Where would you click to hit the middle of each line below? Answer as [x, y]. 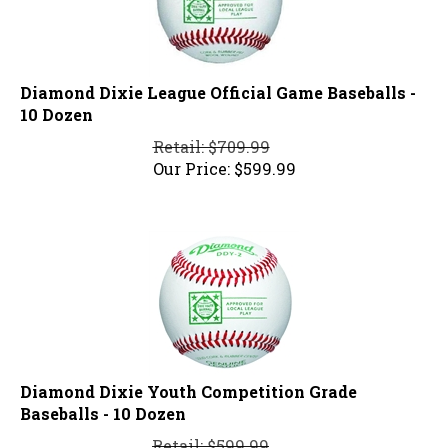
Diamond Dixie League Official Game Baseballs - [218, 84]
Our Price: [191, 160]
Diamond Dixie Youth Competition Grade [188, 383]
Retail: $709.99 [211, 138]
